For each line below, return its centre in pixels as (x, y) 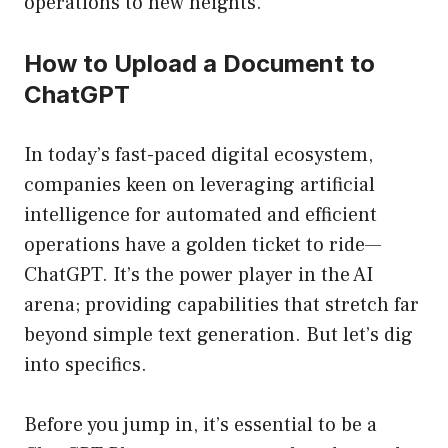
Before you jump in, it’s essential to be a (200, 425)
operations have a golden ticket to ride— (202, 245)
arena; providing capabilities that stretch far (221, 305)
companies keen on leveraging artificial (199, 185)
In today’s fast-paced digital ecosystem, (198, 155)
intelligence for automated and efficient (200, 215)
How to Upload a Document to (199, 64)
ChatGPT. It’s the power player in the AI (198, 275)
